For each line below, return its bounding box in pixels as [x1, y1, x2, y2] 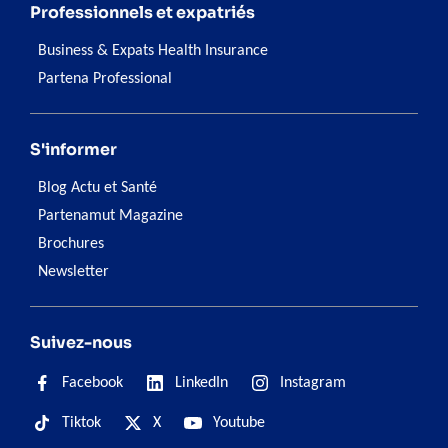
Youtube [213, 415, 265, 432]
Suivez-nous [30, 332, 132, 354]
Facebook [62, 375, 123, 392]
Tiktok [62, 415, 101, 432]
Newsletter [38, 264, 109, 281]
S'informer [30, 139, 117, 161]
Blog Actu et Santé [38, 180, 157, 197]
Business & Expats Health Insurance [38, 43, 268, 60]
